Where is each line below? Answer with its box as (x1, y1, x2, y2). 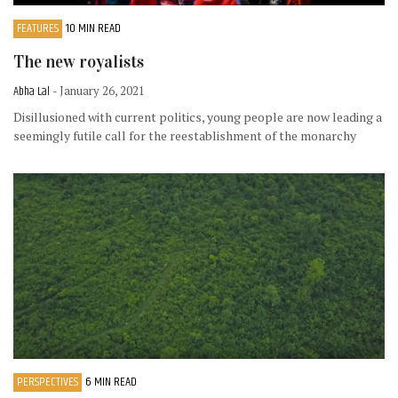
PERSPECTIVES (17, 372, 78, 393)
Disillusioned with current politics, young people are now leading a (13, 108, 382, 126)
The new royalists (13, 51, 144, 72)
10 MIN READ (66, 18, 121, 38)
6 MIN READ (85, 372, 137, 393)
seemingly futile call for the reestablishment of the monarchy (13, 127, 356, 145)
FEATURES (17, 18, 59, 38)
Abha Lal (13, 82, 52, 102)
